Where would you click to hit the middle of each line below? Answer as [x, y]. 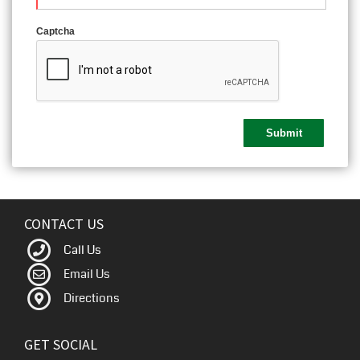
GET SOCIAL [61, 344]
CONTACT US [64, 223]
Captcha [55, 31]
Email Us [86, 274]
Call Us [82, 250]
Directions [91, 298]
